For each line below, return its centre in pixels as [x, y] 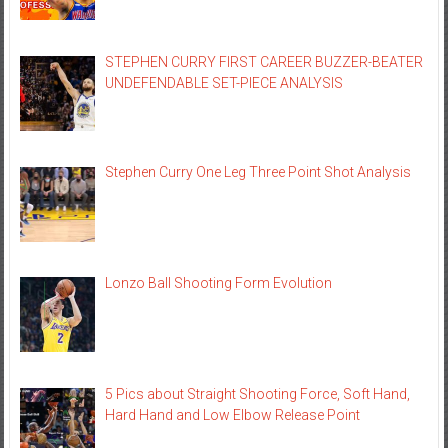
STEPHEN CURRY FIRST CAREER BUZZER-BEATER [264, 61]
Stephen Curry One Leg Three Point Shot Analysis [258, 172]
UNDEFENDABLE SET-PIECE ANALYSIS [224, 82]
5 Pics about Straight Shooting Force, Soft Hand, [258, 393]
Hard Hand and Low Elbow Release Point [233, 414]
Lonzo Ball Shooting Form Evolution [219, 283]
